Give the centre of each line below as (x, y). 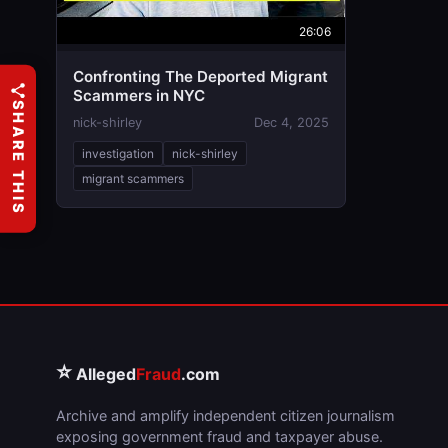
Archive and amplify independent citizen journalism (225, 415)
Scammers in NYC (139, 95)
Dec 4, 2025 (291, 122)
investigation (118, 153)
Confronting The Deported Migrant (200, 76)
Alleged (104, 374)
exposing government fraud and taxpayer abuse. (219, 436)
